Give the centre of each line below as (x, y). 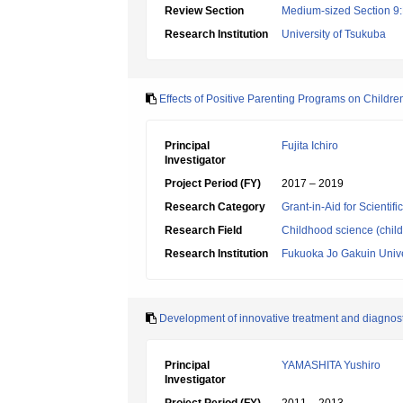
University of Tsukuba (334, 34)
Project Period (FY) (213, 184)
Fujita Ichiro (310, 146)
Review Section (204, 11)
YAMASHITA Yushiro (331, 365)
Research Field (203, 230)
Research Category (215, 207)
